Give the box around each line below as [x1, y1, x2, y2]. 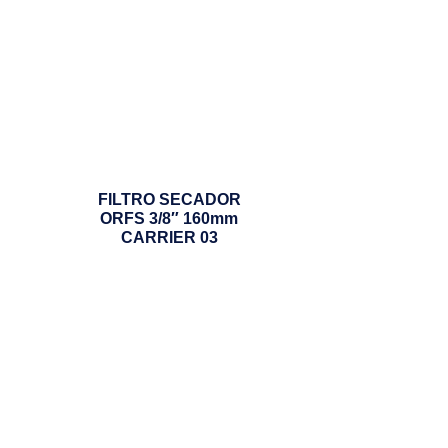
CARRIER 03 [120, 228, 218, 246]
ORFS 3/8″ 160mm [100, 209, 239, 227]
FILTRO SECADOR [97, 190, 241, 208]
